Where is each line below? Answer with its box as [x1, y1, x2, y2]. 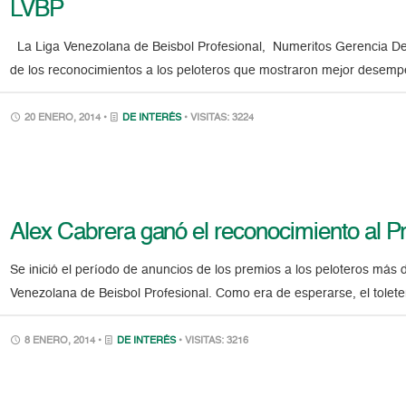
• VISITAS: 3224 [184, 113, 255, 123]
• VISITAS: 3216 [179, 336, 249, 347]
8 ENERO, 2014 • [22, 336, 105, 347]
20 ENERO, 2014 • [22, 113, 111, 123]
